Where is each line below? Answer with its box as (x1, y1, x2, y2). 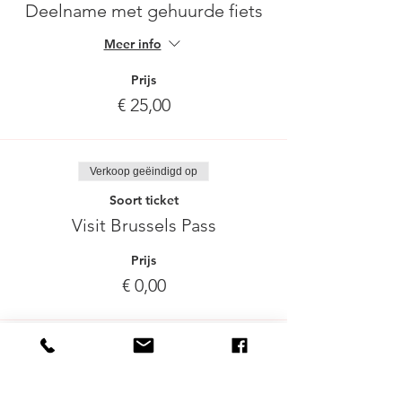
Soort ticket (109, 192, 179, 208)
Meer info (103, 36, 162, 53)
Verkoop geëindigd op (90, 165, 197, 178)
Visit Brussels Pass (71, 214, 216, 236)
